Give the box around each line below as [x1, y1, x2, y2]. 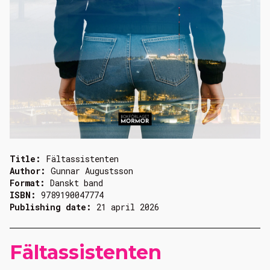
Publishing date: [10, 201, 96, 213]
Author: [10, 165, 51, 177]
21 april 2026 [96, 201, 159, 213]
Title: [10, 153, 46, 165]
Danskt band [50, 177, 103, 189]
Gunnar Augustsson [51, 165, 133, 177]
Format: [10, 177, 50, 189]
